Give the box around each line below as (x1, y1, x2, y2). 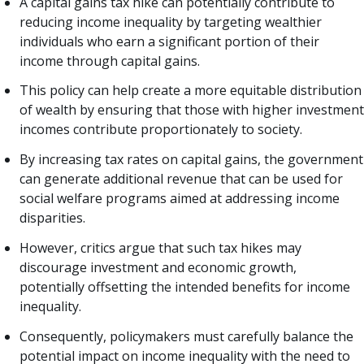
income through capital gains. (19, 51, 200, 70)
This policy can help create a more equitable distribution (19, 81, 362, 100)
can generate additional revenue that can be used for (19, 170, 343, 188)
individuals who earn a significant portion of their (19, 32, 319, 50)
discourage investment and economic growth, (19, 258, 297, 277)
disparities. (19, 209, 85, 227)
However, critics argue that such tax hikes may (19, 239, 301, 258)
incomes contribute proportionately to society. (19, 120, 302, 139)
